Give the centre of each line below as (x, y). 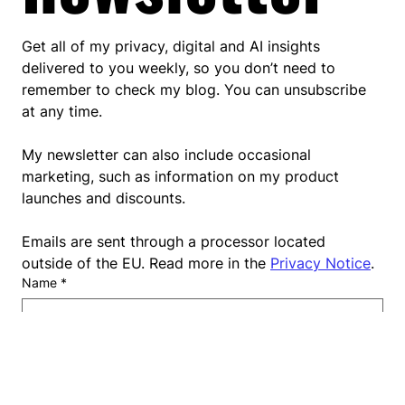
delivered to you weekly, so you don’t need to (179, 226)
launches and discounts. (104, 357)
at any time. (62, 270)
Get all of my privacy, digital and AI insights (171, 205)
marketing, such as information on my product (180, 335)
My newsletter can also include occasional (166, 313)
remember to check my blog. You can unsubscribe (194, 248)
